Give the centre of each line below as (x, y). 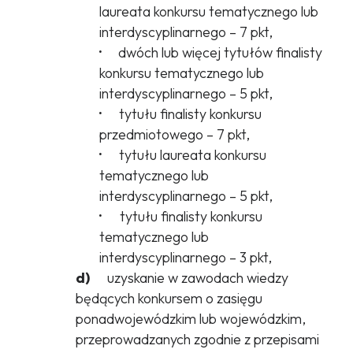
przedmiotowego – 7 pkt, (174, 135)
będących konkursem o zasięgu (169, 299)
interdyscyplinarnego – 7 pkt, (186, 32)
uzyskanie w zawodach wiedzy (191, 278)
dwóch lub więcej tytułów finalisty (215, 53)
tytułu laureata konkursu (186, 155)
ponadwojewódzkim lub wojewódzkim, (190, 319)
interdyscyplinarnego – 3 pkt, (185, 258)
